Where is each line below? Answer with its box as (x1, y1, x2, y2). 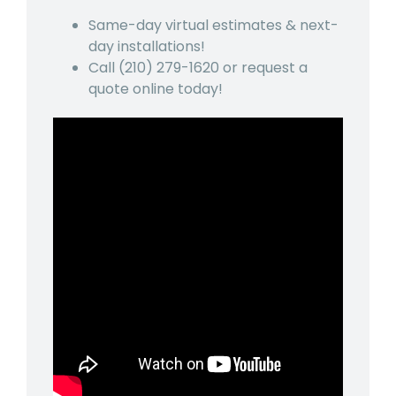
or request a (219, 57, 308, 78)
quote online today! (88, 78, 223, 99)
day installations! (88, 35, 205, 57)
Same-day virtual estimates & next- (88, 14, 339, 35)
